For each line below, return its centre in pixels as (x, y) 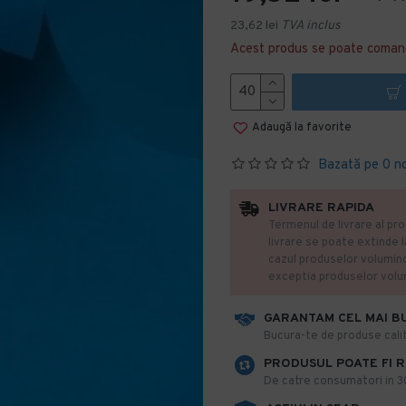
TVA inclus (311, 26)
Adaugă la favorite (302, 127)
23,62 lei (254, 26)
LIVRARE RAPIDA (321, 208)
